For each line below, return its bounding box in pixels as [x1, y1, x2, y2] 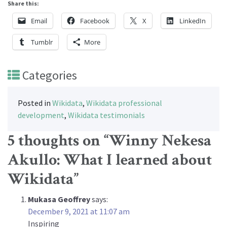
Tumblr [31, 37, 53, 47]
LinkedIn [179, 16, 206, 26]
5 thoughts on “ [8, 130, 109, 152]
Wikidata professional [86, 98, 162, 108]
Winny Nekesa [109, 130, 211, 152]
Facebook [80, 16, 109, 26]
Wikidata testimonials [68, 110, 145, 121]
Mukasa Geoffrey [28, 194, 90, 205]
